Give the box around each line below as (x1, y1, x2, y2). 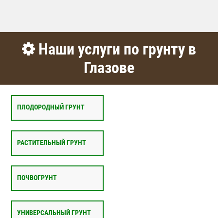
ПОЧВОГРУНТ (17, 174, 57, 182)
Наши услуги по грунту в (35, 39, 196, 58)
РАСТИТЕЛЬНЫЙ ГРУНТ (17, 138, 86, 147)
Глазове (84, 58, 134, 77)
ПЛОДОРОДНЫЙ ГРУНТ (17, 103, 85, 112)
